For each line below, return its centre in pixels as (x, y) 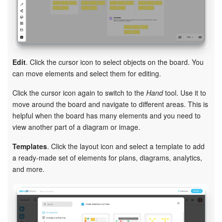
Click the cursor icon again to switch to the (79, 92)
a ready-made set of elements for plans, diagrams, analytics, (107, 157)
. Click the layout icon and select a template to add (126, 146)
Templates (30, 146)
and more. (28, 169)
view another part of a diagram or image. (76, 127)
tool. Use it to (185, 92)
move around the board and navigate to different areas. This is (110, 104)
